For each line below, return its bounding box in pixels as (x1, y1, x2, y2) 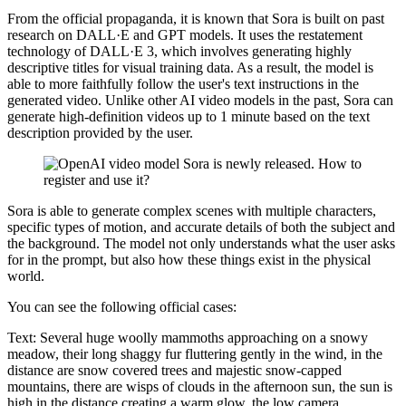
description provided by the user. (7, 124, 193, 140)
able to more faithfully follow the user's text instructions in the (7, 75, 359, 92)
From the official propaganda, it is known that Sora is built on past (7, 10, 384, 26)
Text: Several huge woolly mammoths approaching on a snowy (7, 329, 368, 345)
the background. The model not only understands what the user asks (7, 235, 395, 251)
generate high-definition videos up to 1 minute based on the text (7, 108, 370, 124)
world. (7, 267, 44, 284)
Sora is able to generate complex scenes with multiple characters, (7, 202, 376, 218)
